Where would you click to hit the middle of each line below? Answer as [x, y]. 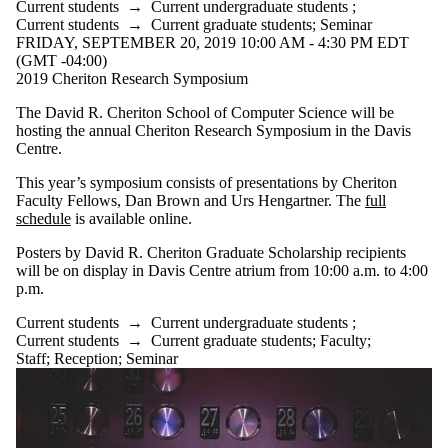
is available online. [131, 219]
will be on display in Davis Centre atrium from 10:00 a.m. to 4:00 [222, 271]
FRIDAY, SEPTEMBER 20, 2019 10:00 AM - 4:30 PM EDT [212, 43]
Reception [86, 359]
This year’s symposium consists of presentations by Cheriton [206, 183]
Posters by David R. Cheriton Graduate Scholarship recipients [211, 253]
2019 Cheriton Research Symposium [132, 79]
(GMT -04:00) [61, 61]
